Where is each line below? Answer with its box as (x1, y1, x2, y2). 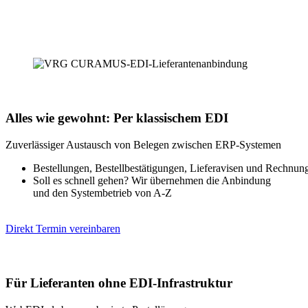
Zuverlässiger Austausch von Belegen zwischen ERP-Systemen (5, 138, 281, 151)
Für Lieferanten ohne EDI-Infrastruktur (5, 276, 232, 291)
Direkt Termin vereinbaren (5, 222, 120, 234)
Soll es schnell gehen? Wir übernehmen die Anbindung (33, 174, 274, 186)
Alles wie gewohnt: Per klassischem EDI (5, 111, 228, 126)
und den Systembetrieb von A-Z (33, 186, 172, 199)
